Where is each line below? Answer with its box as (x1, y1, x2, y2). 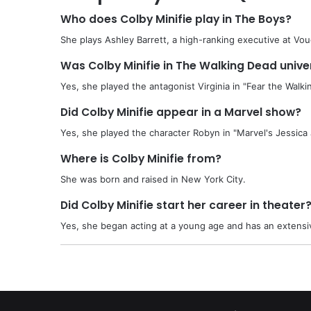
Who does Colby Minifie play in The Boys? (60, 11, 292, 26)
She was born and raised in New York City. (60, 173, 246, 185)
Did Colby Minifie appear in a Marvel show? (60, 104, 301, 119)
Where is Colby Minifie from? (60, 151, 221, 166)
